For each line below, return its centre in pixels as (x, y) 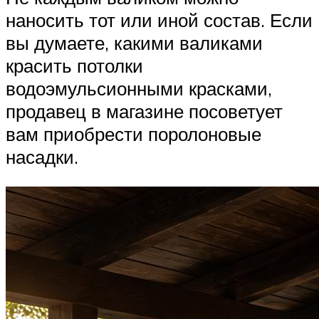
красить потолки (74, 66)
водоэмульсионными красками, (139, 89)
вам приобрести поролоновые (134, 134)
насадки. (42, 157)
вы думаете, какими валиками (134, 43)
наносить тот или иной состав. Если (159, 20)
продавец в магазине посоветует (144, 111)
